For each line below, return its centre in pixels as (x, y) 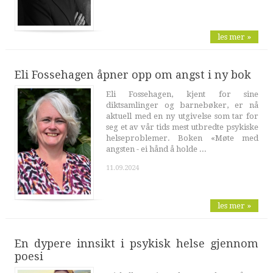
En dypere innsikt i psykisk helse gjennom (136, 244)
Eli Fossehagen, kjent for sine (182, 94)
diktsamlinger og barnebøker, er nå (182, 105)
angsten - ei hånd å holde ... (156, 149)
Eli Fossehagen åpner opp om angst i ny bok (133, 75)
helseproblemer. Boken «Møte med (182, 138)
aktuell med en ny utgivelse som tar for (182, 116)
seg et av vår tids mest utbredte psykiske (182, 127)
